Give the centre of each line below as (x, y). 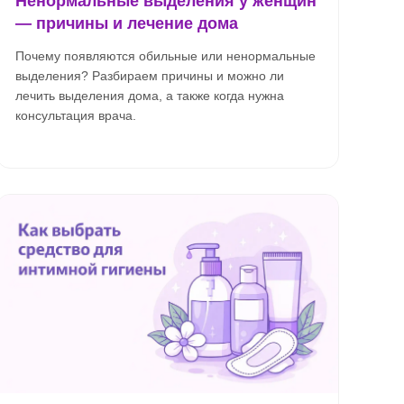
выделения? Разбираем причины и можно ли (150, 76)
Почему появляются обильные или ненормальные (165, 56)
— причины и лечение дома (127, 23)
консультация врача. (76, 115)
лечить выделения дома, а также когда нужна (150, 96)
